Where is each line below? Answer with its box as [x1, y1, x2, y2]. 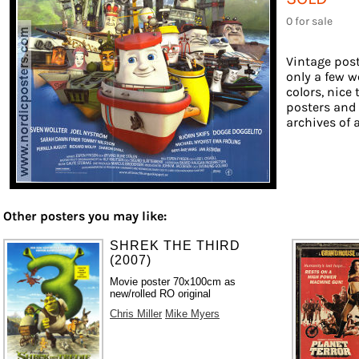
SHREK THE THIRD [110, 238, 241, 252]
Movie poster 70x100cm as [110, 275, 236, 288]
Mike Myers [165, 307, 220, 320]
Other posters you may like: [3, 208, 167, 224]
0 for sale [286, 14, 333, 28]
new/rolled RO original [110, 287, 212, 300]
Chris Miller [110, 307, 163, 320]
